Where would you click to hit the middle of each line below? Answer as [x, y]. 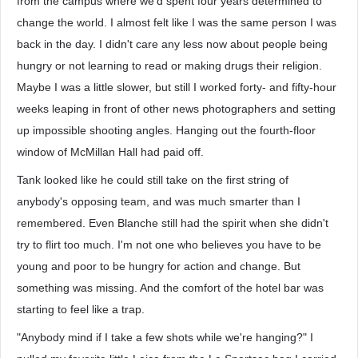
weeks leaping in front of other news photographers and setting [176, 109]
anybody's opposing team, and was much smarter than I [159, 201]
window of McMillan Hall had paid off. [110, 152]
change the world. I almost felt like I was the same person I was [177, 22]
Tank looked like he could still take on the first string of [153, 180]
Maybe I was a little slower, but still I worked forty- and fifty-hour [177, 87]
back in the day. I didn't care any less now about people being [172, 44]
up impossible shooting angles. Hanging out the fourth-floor [166, 130]
